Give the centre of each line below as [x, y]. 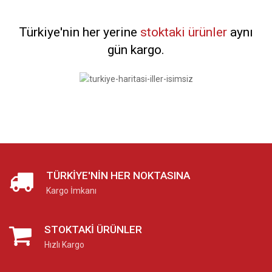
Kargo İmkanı [71, 191]
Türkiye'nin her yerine [80, 32]
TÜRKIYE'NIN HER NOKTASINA [118, 176]
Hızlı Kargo [64, 245]
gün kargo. [136, 49]
